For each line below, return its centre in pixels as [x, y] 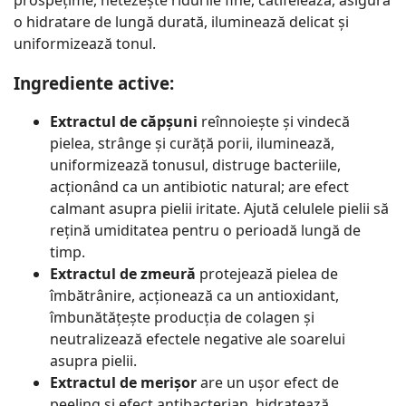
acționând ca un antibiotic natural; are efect [199, 187]
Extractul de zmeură [125, 274]
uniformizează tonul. [85, 43]
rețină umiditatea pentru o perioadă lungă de [205, 231]
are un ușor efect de [268, 383]
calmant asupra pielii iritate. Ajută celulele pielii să [219, 209]
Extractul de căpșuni [126, 122]
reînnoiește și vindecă [275, 122]
